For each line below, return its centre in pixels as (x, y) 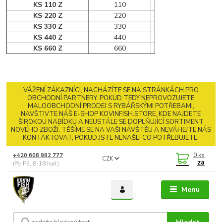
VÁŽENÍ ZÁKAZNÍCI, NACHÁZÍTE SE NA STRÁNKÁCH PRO (111, 90)
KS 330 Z (48, 26)
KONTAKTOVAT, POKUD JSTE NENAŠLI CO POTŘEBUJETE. (111, 138)
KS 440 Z (48, 37)
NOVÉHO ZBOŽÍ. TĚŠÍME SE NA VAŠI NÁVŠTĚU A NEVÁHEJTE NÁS (111, 130)
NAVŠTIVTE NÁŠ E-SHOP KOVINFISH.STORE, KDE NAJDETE (111, 114)
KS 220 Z (48, 15)
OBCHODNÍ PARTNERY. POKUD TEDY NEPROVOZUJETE (111, 98)
